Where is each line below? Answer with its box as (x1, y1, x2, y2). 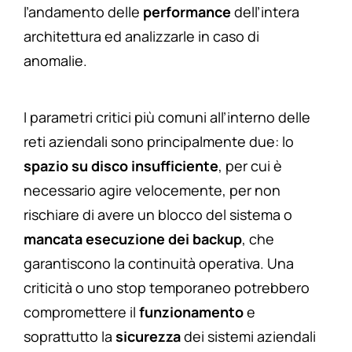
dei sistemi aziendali (181, 327, 316, 346)
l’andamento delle (24, 2, 143, 22)
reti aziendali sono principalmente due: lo (24, 132, 294, 152)
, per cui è (218, 156, 282, 176)
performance (143, 2, 231, 22)
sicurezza (115, 327, 181, 346)
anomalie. (24, 51, 90, 71)
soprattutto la (24, 327, 115, 346)
